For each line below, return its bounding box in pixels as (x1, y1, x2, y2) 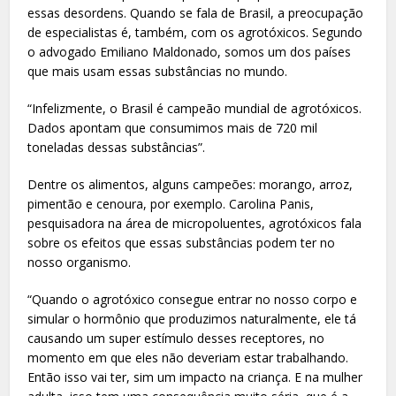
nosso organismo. (27, 253, 132, 270)
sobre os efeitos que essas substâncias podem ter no (27, 233, 336, 251)
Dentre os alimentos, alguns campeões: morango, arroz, (27, 175, 354, 193)
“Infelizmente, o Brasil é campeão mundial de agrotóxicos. (27, 99, 362, 117)
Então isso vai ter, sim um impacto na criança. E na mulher (27, 368, 363, 385)
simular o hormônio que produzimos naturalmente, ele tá (27, 309, 357, 327)
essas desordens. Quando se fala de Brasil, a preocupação (27, 4, 364, 21)
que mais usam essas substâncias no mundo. (27, 62, 288, 80)
